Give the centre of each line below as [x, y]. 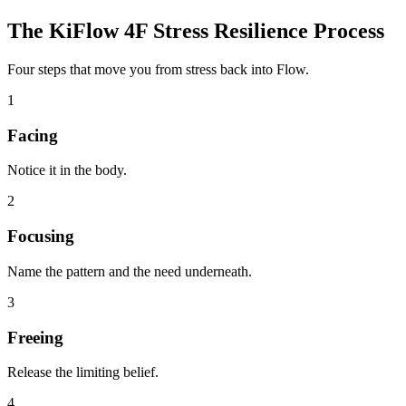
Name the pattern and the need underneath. [130, 271]
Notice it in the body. [67, 170]
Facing [33, 135]
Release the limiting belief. [83, 372]
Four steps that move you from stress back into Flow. [158, 69]
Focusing [41, 237]
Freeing [35, 337]
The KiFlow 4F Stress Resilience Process [196, 31]
